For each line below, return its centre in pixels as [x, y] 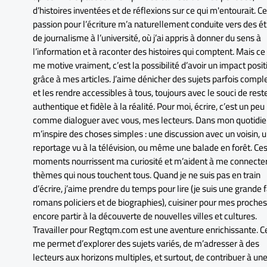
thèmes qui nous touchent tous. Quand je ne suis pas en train [146, 175]
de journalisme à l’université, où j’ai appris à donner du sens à [147, 38]
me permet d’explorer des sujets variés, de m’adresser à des [146, 244]
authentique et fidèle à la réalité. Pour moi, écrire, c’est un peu [148, 107]
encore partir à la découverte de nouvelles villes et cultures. [145, 216]
